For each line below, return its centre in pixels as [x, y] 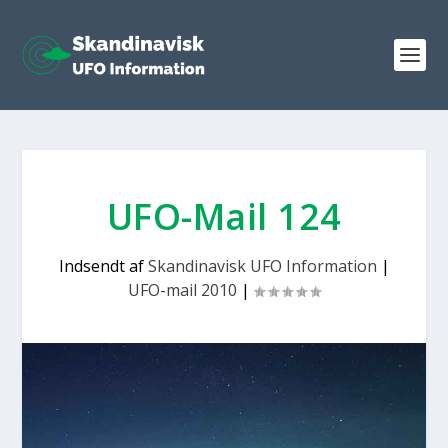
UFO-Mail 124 [224, 216]
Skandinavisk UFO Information [262, 266]
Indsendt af [103, 266]
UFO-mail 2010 [182, 290]
